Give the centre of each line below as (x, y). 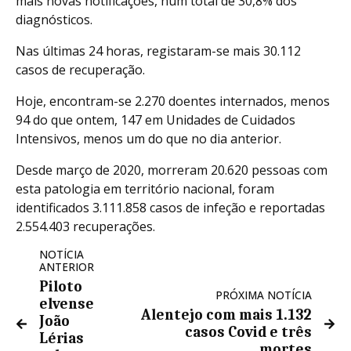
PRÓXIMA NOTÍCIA (264, 295)
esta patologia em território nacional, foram (145, 189)
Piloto (61, 287)
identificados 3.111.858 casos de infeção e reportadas (170, 208)
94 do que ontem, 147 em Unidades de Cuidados (156, 120)
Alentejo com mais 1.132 (226, 315)
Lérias (62, 338)
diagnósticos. (54, 20)
